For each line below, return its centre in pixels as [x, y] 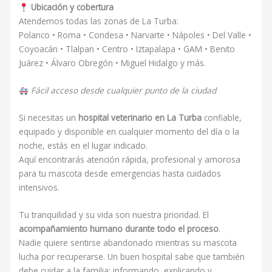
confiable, [222, 118]
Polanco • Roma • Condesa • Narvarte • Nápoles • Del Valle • [135, 35]
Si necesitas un [49, 118]
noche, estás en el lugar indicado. [83, 146]
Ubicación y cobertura [72, 7]
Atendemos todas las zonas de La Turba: [99, 21]
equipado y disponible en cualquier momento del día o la [129, 132]
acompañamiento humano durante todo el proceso [119, 229]
